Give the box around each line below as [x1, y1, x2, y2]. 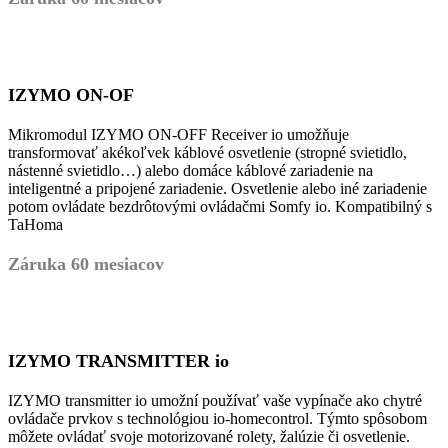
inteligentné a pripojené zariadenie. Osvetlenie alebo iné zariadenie [8, 180, 427, 197]
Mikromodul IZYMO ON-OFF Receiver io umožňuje [8, 126, 349, 143]
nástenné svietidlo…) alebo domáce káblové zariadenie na [8, 162, 373, 179]
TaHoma [8, 216, 63, 233]
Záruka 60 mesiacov [8, 254, 164, 274]
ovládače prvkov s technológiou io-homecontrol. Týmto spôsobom [8, 410, 427, 427]
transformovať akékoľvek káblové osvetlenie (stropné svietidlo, [8, 144, 407, 161]
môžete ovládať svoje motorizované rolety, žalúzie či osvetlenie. [8, 428, 410, 445]
